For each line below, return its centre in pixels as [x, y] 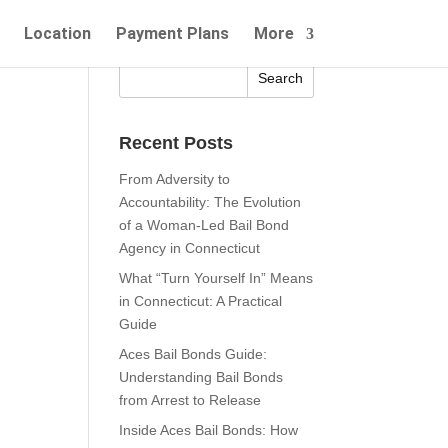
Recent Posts [176, 143]
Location [57, 33]
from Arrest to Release [190, 400]
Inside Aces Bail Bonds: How [209, 430]
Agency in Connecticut [190, 248]
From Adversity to [175, 179]
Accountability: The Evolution [210, 202]
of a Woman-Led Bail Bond [204, 225]
